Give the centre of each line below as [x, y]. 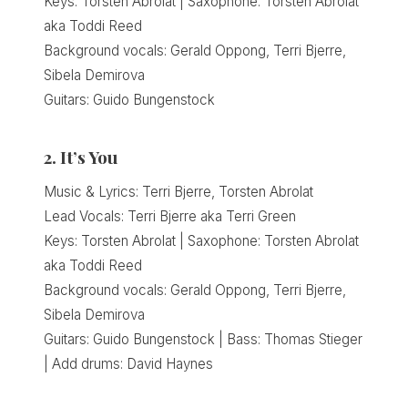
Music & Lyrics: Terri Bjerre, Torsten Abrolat [178, 192]
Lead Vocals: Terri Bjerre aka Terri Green [170, 217]
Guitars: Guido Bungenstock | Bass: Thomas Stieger [203, 340]
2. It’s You [81, 157]
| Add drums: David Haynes [128, 364]
